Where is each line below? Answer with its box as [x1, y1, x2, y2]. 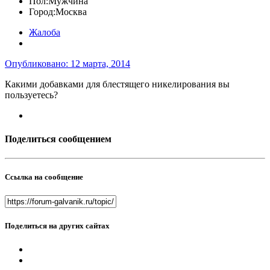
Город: [29, 7, 55, 17]
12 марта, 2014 [71, 58, 130, 69]
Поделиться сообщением [5, 134, 111, 145]
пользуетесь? [5, 90, 58, 100]
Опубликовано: [5, 58, 71, 69]
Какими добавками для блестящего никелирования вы [5, 79, 230, 89]
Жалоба [29, 27, 60, 37]
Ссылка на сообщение [5, 172, 83, 181]
